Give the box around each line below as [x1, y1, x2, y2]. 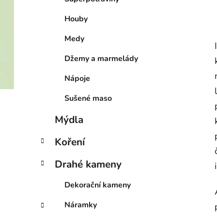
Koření [55, 135, 85, 149]
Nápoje [64, 73, 90, 84]
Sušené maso [64, 93, 112, 104]
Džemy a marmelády [64, 53, 138, 64]
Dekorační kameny [64, 180, 131, 191]
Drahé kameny [55, 157, 122, 171]
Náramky [64, 200, 97, 211]
